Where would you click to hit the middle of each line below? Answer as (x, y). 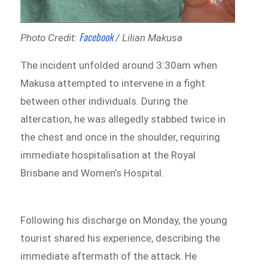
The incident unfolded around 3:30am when (119, 65)
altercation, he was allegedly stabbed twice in (123, 119)
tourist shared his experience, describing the (121, 238)
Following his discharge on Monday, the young (124, 220)
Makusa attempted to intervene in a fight (113, 83)
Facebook (96, 36)
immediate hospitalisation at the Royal (108, 155)
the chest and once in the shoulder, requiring (121, 137)
